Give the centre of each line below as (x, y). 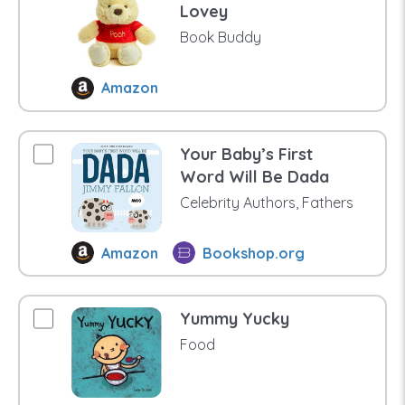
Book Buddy (220, 38)
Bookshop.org (254, 253)
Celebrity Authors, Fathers (266, 202)
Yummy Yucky (234, 319)
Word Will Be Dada (254, 176)
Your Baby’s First (246, 154)
